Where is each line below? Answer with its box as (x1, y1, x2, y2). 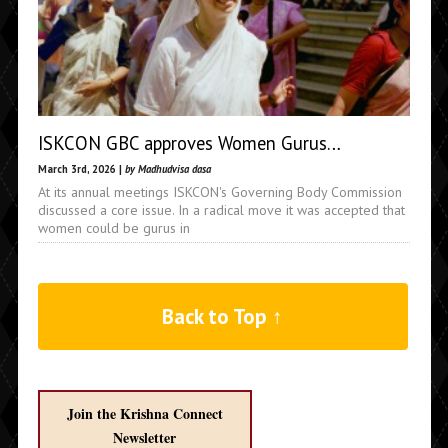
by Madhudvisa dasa (124, 161, 211, 176)
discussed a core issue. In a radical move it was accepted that (37, 200, 405, 219)
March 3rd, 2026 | (37, 161, 125, 176)
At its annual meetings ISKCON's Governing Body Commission (37, 182, 402, 201)
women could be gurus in (37, 218, 190, 237)
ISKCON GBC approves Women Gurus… (37, 130, 341, 155)
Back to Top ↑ (162, 303, 284, 330)
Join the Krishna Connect (66, 403, 223, 424)
